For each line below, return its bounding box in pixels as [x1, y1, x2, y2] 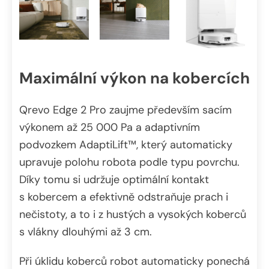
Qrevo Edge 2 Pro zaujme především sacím [19, 102, 232, 117]
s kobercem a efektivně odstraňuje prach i [19, 189, 228, 204]
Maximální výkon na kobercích [19, 68, 250, 89]
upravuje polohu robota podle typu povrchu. [19, 154, 240, 169]
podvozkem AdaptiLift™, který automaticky [19, 137, 232, 152]
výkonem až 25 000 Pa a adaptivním [19, 119, 200, 134]
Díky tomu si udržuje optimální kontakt [19, 172, 209, 187]
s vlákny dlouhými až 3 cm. [19, 224, 152, 239]
